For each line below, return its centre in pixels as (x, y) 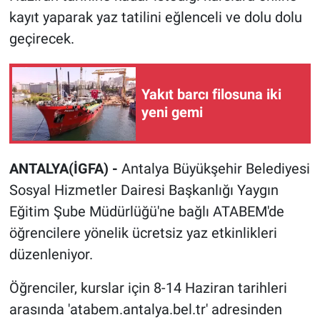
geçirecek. (41, 39)
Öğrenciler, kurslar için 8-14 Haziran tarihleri (148, 288)
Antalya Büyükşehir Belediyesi (215, 169)
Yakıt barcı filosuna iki (211, 95)
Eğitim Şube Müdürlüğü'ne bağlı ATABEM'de (146, 212)
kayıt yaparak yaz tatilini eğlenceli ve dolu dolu (155, 17)
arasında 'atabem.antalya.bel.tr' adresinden (145, 310)
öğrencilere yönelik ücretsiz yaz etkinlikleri (143, 233)
